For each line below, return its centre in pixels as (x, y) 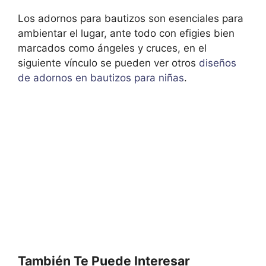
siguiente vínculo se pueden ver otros (108, 63)
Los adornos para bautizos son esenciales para (131, 18)
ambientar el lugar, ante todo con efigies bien (126, 33)
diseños (218, 63)
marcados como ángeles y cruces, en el (112, 48)
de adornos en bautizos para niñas (101, 77)
